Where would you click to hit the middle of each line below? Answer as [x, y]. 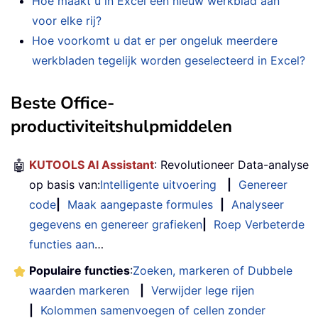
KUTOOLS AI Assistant [92, 164]
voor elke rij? [67, 20]
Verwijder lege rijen [203, 290]
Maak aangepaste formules [140, 204]
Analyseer [258, 204]
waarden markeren [79, 290]
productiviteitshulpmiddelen [121, 126]
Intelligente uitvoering [158, 184]
